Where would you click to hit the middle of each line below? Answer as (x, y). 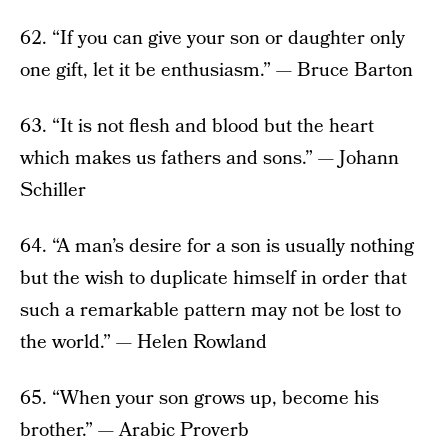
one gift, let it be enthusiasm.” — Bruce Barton (216, 71)
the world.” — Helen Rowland (143, 343)
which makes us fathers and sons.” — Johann (209, 159)
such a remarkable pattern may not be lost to (210, 311)
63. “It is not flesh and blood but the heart (197, 127)
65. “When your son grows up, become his (199, 399)
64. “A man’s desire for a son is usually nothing (217, 247)
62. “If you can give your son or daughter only (212, 39)
